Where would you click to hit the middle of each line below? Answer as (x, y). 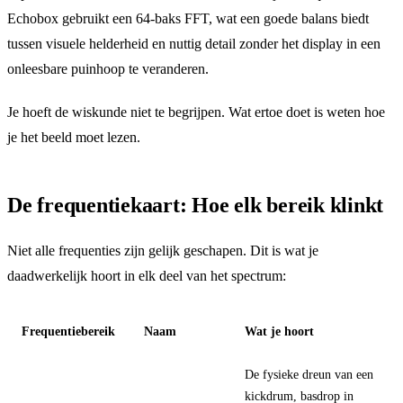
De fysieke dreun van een (309, 374)
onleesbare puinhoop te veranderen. (108, 68)
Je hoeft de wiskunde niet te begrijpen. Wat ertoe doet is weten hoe (196, 112)
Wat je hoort (279, 331)
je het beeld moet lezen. (74, 137)
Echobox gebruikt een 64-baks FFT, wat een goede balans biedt (188, 18)
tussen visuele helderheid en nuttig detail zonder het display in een (194, 43)
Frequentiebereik (68, 331)
